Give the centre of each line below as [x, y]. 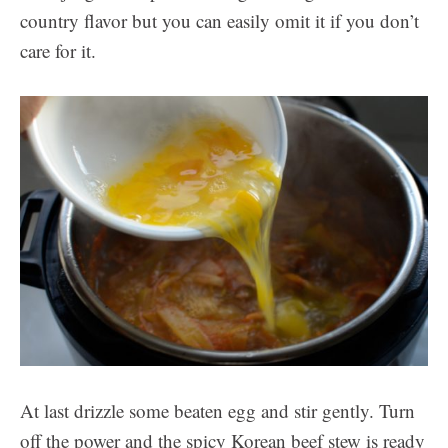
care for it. [58, 51]
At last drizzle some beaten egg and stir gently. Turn [217, 411]
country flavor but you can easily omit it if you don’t [219, 21]
